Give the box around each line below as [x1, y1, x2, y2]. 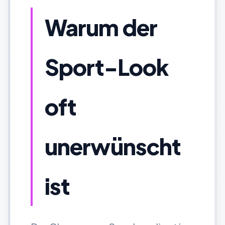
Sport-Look [45, 53, 169, 81]
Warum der [45, 13, 158, 42]
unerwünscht [45, 132, 181, 161]
